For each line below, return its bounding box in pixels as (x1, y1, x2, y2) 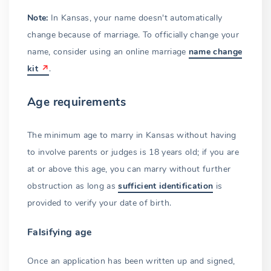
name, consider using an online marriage (27, 46, 189, 58)
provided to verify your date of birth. (27, 197, 172, 209)
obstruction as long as (27, 180, 119, 192)
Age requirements (27, 94, 126, 111)
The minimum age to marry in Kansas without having (27, 129, 237, 141)
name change (188, 46, 243, 58)
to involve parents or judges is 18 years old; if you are (27, 146, 239, 158)
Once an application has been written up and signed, (27, 255, 235, 267)
